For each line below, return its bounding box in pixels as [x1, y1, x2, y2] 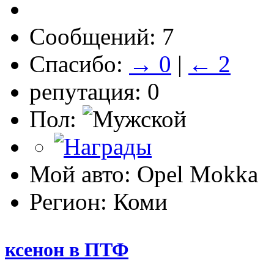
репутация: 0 [29, 78, 160, 105]
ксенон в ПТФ [5, 238, 128, 261]
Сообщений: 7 [29, 23, 174, 50]
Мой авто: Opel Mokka [29, 160, 258, 187]
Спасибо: [29, 50, 129, 77]
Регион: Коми [29, 188, 168, 215]
